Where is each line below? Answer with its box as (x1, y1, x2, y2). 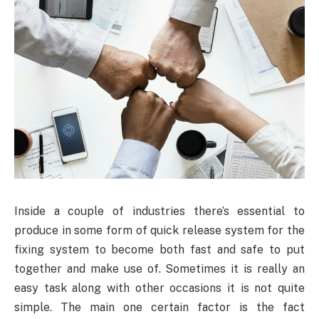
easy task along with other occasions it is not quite (14, 281, 305, 295)
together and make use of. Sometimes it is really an (14, 261, 305, 276)
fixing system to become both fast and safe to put (14, 242, 305, 256)
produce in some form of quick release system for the (14, 223, 305, 237)
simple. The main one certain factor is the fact (14, 300, 305, 314)
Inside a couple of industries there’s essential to (14, 204, 305, 218)
